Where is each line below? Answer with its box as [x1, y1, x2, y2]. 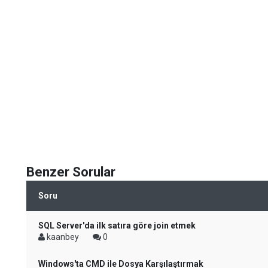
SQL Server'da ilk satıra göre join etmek [38, 221, 196, 230]
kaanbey [45, 232, 81, 242]
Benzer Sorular [26, 165, 115, 179]
